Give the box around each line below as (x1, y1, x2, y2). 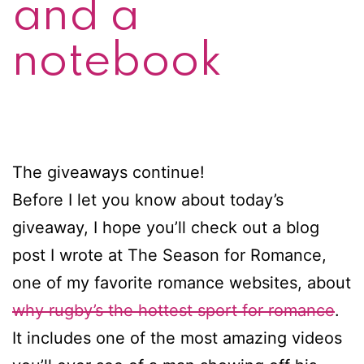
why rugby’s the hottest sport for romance (12, 300, 335, 320)
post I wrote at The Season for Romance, (12, 245, 327, 265)
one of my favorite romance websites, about (12, 272, 351, 292)
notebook (12, 38, 223, 85)
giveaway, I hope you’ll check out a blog (12, 217, 319, 237)
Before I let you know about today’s (12, 189, 284, 210)
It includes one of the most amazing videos (12, 327, 342, 348)
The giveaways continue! (12, 162, 205, 182)
